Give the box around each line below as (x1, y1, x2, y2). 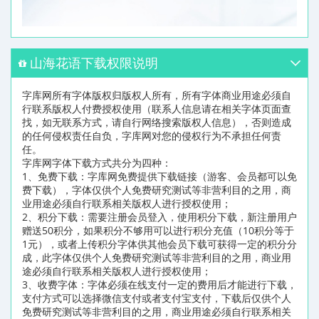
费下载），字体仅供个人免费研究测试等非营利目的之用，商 (22, 183, 291, 197)
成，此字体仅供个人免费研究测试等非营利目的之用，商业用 (22, 251, 291, 265)
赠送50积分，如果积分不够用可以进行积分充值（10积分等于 (22, 224, 294, 238)
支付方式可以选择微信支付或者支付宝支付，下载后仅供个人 (22, 291, 291, 305)
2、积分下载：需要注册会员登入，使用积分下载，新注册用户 (22, 210, 297, 224)
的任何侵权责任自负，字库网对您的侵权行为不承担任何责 (22, 129, 281, 143)
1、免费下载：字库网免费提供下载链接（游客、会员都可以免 (22, 169, 297, 184)
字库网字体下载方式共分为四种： (22, 156, 172, 170)
